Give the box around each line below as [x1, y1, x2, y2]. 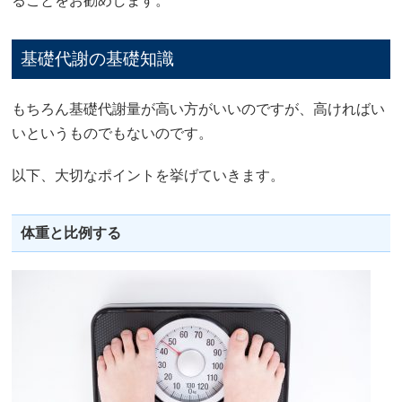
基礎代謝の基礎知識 [21, 48, 175, 68]
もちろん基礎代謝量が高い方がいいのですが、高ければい [12, 100, 386, 117]
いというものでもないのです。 [12, 125, 214, 141]
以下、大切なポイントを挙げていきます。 [12, 167, 285, 183]
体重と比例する [21, 224, 122, 240]
